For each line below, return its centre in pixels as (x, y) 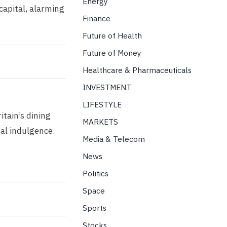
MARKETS (100, 122)
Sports (94, 208)
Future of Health (112, 35)
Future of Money (112, 53)
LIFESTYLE (102, 104)
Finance (96, 18)
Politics (95, 173)
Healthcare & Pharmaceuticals (137, 70)
